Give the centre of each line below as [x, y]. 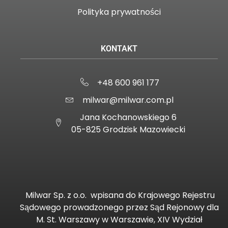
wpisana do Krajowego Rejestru [153, 195]
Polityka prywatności [119, 12]
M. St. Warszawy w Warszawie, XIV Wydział [119, 220]
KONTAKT [119, 49]
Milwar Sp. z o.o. [58, 195]
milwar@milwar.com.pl [128, 100]
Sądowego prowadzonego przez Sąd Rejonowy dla [119, 208]
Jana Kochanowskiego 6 [128, 118]
